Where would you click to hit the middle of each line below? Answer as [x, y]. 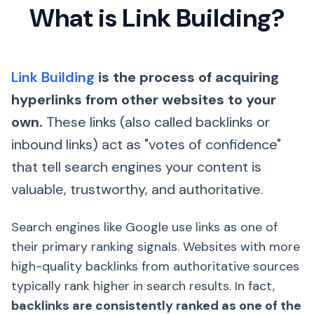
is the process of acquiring [187, 77]
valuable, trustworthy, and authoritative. [137, 189]
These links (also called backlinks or [156, 122]
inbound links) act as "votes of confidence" [146, 144]
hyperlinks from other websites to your [144, 100]
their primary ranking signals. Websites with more [156, 247]
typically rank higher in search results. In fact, [143, 286]
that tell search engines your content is [136, 167]
